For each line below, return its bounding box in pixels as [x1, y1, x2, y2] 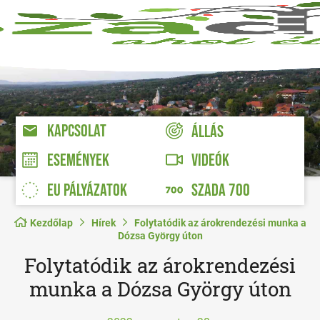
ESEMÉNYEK [47, 150, 110, 171]
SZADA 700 [191, 180, 250, 201]
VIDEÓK [191, 150, 229, 171]
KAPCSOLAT [47, 121, 107, 142]
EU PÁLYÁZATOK [47, 180, 128, 201]
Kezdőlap [29, 217, 73, 229]
